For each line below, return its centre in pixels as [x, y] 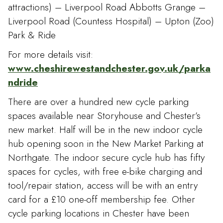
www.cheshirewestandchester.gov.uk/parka [109, 68]
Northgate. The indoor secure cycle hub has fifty [106, 158]
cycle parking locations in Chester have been [99, 213]
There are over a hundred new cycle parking [98, 102]
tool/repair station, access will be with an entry [103, 185]
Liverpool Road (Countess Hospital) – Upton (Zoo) [111, 21]
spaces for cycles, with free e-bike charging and [105, 171]
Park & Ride [32, 35]
